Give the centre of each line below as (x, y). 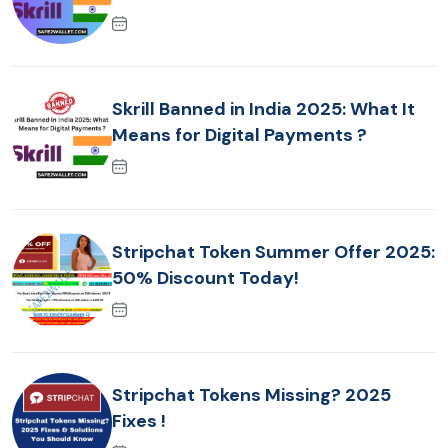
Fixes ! (139, 420)
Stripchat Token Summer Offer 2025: (273, 251)
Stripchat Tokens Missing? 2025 (251, 394)
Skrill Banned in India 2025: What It (263, 108)
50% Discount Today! (205, 277)
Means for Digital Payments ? (239, 134)
